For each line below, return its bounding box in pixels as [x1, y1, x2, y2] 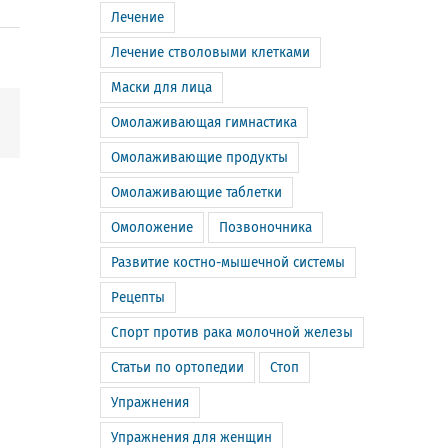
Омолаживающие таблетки [111, 184, 282, 201]
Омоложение [111, 219, 193, 236]
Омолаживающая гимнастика [111, 114, 297, 131]
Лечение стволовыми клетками [111, 44, 310, 61]
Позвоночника [219, 219, 312, 236]
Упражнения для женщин [111, 429, 272, 446]
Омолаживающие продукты [111, 149, 288, 166]
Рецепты [111, 289, 165, 306]
